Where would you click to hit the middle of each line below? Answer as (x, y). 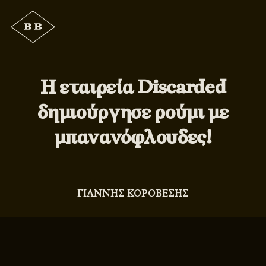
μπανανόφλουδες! (133, 137)
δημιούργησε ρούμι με (133, 112)
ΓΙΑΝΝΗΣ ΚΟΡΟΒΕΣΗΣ (133, 194)
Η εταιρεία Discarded (133, 87)
